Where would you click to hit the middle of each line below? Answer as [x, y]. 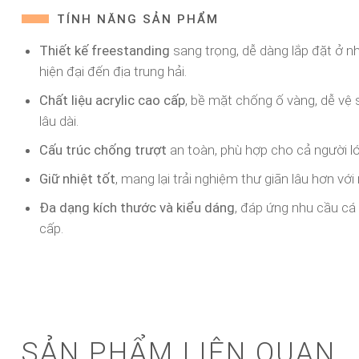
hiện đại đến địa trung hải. [113, 71]
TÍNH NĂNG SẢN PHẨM [138, 19]
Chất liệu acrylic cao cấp [112, 100]
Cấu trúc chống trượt [103, 149]
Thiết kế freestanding [104, 50]
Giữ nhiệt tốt [77, 178]
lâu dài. [58, 121]
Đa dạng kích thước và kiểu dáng [137, 207]
